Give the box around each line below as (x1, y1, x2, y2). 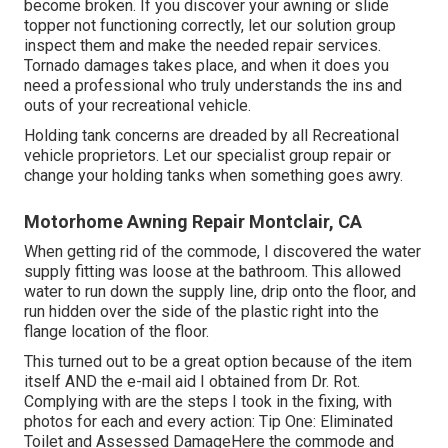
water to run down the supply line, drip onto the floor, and (24, 281, 416, 301)
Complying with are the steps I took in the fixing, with (24, 391, 392, 411)
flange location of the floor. (24, 321, 209, 341)
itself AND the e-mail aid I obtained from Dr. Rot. (24, 371, 360, 391)
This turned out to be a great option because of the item (24, 351, 412, 371)
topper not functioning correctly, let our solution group (24, 15, 396, 35)
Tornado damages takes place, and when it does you (24, 55, 389, 75)
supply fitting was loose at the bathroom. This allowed (24, 261, 401, 281)
